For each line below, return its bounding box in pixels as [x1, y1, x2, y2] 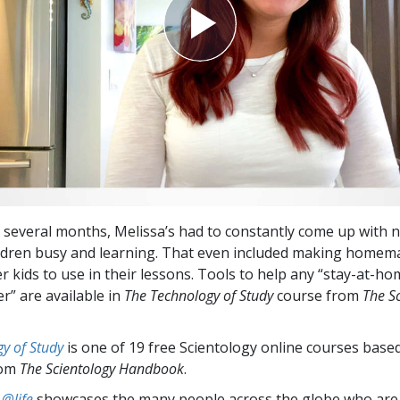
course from [277, 285, 362, 305]
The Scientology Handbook [20, 358, 184, 379]
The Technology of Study [124, 285, 277, 305]
